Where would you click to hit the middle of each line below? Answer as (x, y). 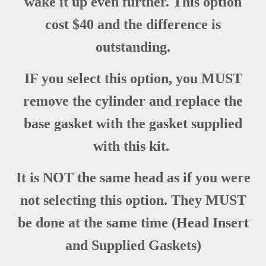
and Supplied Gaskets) (133, 245)
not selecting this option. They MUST (133, 200)
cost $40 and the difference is (133, 24)
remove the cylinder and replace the (133, 101)
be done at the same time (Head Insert (133, 222)
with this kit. (133, 146)
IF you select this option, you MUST (133, 78)
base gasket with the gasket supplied (133, 123)
